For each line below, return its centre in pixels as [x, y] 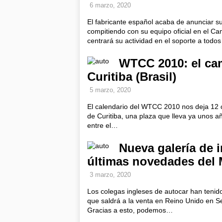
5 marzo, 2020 [110, 90]
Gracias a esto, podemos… [130, 210]
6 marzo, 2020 [110, 5]
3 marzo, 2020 [110, 175]
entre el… [103, 125]
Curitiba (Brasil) [132, 77]
